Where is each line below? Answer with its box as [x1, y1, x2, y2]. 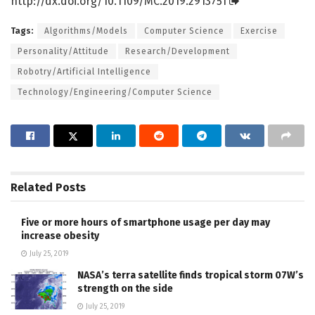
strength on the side [77, 283, 173, 295]
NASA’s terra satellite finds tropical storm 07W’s [77, 269, 304, 282]
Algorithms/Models [44, 26, 128, 37]
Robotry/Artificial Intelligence [18, 67, 151, 77]
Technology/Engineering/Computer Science [18, 87, 212, 98]
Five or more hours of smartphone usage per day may [21, 217, 270, 229]
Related [11, 181, 53, 195]
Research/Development [125, 46, 230, 57]
